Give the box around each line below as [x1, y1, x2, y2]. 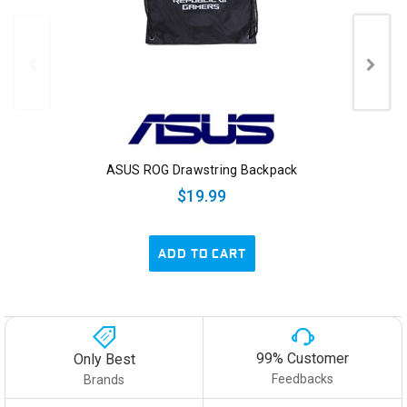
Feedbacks [272, 371, 333, 386]
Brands [84, 372, 124, 388]
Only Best [73, 351, 135, 369]
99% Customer [256, 349, 349, 367]
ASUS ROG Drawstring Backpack [105, 163, 298, 178]
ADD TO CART [157, 245, 246, 263]
